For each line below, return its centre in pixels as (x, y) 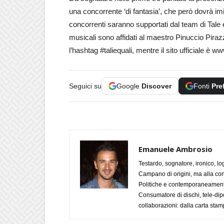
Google (129, 86)
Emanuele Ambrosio (175, 149)
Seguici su (85, 86)
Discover (156, 86)
